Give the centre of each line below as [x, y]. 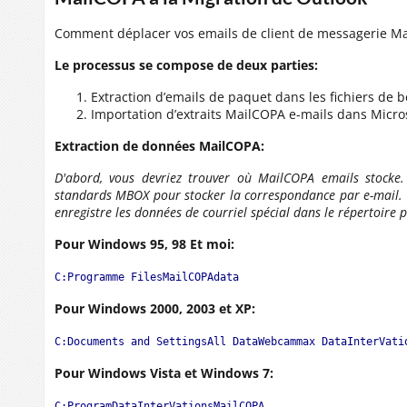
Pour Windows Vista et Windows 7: [164, 373]
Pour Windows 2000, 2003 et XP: [155, 308]
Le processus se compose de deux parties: [186, 65]
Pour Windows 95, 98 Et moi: [144, 244]
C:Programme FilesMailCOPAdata [147, 277]
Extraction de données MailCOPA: [159, 146]
